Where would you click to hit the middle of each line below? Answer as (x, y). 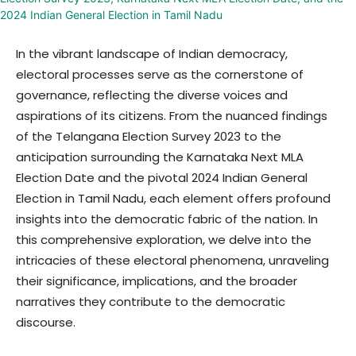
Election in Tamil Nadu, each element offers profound (173, 198)
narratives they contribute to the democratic (151, 302)
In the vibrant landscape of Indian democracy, (152, 54)
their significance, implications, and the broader (157, 281)
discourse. (46, 322)
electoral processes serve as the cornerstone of (160, 74)
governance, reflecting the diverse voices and (152, 95)
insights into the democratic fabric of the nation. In (167, 219)
